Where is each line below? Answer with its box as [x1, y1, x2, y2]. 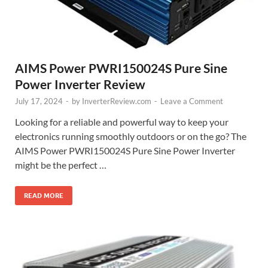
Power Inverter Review [15, 76, 145, 92]
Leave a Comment [160, 96, 223, 106]
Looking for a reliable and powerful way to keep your [15, 115, 229, 127]
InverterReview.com [82, 96, 151, 106]
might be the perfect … [15, 159, 106, 170]
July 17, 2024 [15, 96, 63, 106]
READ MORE [24, 191, 63, 200]
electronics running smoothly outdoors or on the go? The [15, 130, 246, 142]
